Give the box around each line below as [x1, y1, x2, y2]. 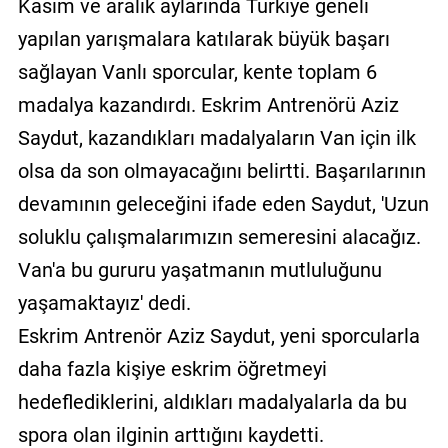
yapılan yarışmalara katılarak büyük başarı [17, 26, 390, 51]
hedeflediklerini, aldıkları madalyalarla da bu [17, 389, 407, 414]
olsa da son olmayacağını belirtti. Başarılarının [17, 158, 426, 183]
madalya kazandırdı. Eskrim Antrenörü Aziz [17, 92, 399, 117]
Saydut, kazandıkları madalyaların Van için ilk [17, 125, 416, 150]
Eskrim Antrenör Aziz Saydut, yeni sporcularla [17, 323, 420, 348]
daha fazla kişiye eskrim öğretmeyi [17, 356, 327, 381]
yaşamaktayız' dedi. [17, 290, 191, 315]
